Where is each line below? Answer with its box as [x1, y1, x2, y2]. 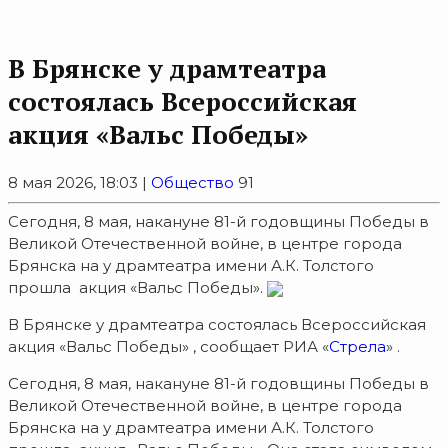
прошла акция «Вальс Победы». [8, 278, 267, 298]
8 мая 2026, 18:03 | [8, 173, 151, 193]
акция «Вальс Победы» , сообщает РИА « [8, 337, 329, 357]
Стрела [329, 337, 386, 357]
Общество [151, 173, 234, 193]
